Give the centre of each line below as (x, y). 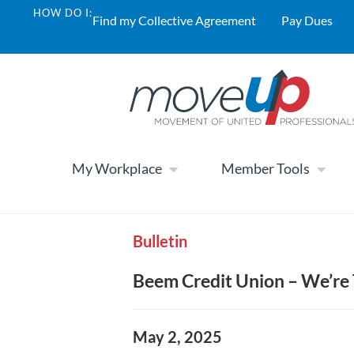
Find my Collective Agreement (174, 20)
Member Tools (265, 169)
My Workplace (117, 169)
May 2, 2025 (177, 336)
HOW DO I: (63, 13)
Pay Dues (307, 20)
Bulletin (160, 241)
